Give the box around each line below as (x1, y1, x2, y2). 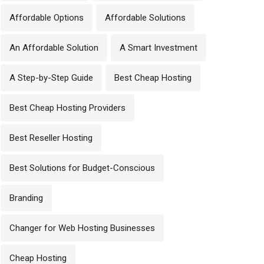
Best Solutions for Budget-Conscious (9, 163, 155, 173)
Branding (9, 193, 43, 203)
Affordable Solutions (105, 12, 186, 23)
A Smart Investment (120, 42, 197, 53)
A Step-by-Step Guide (9, 72, 93, 83)
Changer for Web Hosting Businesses (9, 223, 155, 233)
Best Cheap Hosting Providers (9, 103, 126, 113)
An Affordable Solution (9, 42, 98, 53)
